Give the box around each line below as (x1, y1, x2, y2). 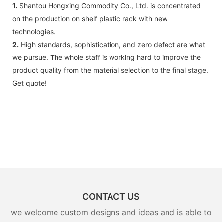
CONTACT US (82, 191, 140, 202)
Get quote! (12, 78, 47, 87)
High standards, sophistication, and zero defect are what (19, 40, 205, 49)
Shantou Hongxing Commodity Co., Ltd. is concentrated (17, 1, 201, 10)
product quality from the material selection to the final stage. (12, 65, 208, 74)
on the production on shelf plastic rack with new (12, 14, 167, 23)
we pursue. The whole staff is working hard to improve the (12, 53, 201, 61)
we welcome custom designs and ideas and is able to (10, 207, 212, 217)
